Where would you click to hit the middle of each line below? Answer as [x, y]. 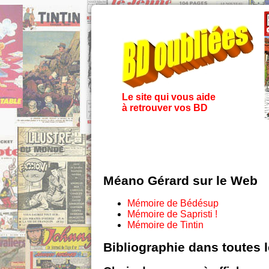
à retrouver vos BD [165, 108]
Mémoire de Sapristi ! [172, 214]
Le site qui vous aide [168, 97]
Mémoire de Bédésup [173, 204]
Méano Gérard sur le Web [180, 181]
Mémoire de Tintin [165, 225]
